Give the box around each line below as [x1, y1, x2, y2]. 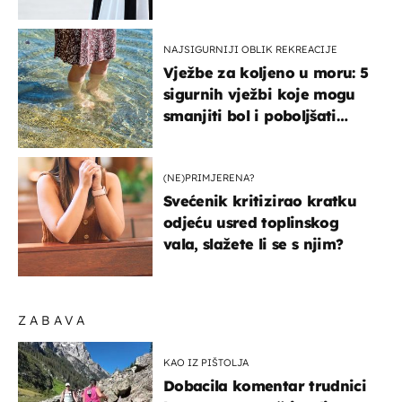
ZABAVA [18, 312, 89, 329]
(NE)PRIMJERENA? [163, 171, 255, 185]
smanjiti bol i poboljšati [163, 107, 336, 126]
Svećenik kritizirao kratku [163, 192, 356, 211]
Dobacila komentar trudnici [163, 377, 366, 396]
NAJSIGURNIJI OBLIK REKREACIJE [163, 43, 337, 57]
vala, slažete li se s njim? [163, 235, 344, 254]
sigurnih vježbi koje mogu [163, 85, 355, 104]
